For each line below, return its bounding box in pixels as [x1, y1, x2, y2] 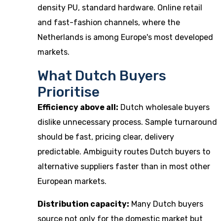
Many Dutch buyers [129, 199, 203, 209]
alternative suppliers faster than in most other [37, 162, 210, 171]
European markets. [37, 177, 107, 186]
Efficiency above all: [37, 103, 118, 112]
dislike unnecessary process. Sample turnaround [37, 117, 217, 127]
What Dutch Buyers [37, 68, 166, 84]
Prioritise [37, 84, 100, 100]
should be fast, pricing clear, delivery [37, 132, 174, 142]
